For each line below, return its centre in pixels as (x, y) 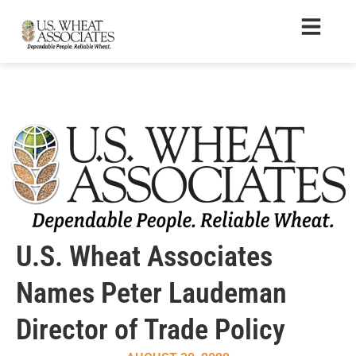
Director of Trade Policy (151, 330)
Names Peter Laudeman (151, 293)
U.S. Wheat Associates (144, 257)
